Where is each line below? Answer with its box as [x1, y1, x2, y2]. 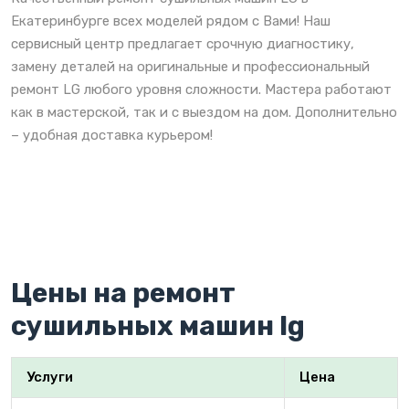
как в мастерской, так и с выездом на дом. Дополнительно [11, 103, 397, 121]
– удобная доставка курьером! [11, 126, 213, 143]
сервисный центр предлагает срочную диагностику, [11, 35, 354, 52]
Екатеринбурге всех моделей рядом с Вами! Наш [11, 12, 330, 29]
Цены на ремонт [11, 276, 236, 309]
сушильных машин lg [11, 309, 305, 342]
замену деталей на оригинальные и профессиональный [11, 58, 370, 75]
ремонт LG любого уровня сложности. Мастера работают [11, 80, 392, 98]
